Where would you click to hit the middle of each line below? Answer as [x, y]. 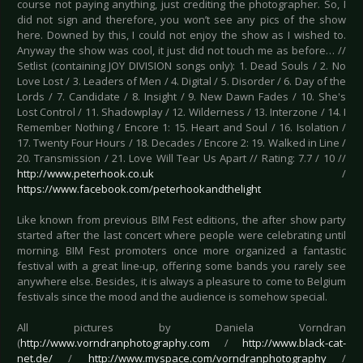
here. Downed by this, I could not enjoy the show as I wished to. [181, 35]
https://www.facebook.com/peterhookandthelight [139, 189]
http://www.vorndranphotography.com [115, 343]
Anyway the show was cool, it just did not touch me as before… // [181, 51]
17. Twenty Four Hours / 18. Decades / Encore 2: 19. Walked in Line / [181, 143]
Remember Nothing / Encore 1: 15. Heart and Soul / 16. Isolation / [181, 128]
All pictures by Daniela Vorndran [181, 328]
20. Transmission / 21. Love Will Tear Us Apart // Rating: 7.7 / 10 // [181, 158]
